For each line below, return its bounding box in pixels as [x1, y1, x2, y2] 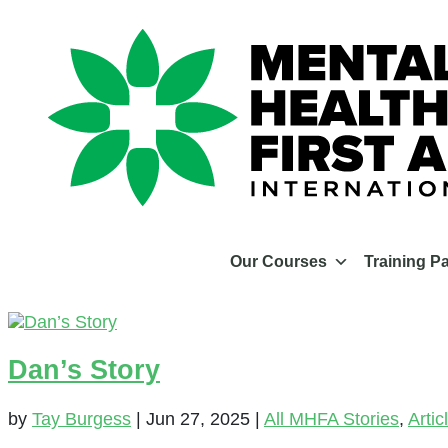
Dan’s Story [8, 355, 160, 386]
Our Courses [230, 253, 327, 270]
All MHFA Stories [264, 408, 399, 429]
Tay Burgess [32, 408, 131, 429]
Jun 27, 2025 [146, 408, 250, 429]
